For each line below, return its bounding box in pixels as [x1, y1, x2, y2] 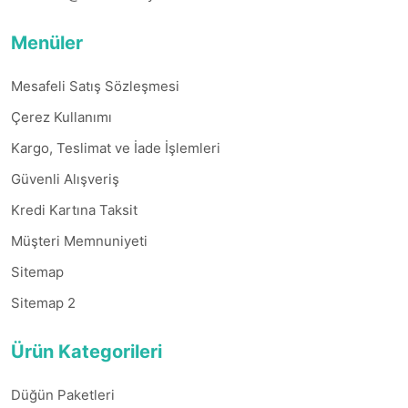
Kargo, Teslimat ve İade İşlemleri [11, 139, 220, 158]
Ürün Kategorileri [11, 341, 162, 363]
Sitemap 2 [11, 294, 76, 312]
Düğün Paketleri [11, 386, 115, 404]
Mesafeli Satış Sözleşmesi [11, 77, 179, 96]
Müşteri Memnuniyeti [11, 232, 148, 250]
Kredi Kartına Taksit [11, 201, 138, 219]
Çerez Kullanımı [11, 108, 112, 127]
